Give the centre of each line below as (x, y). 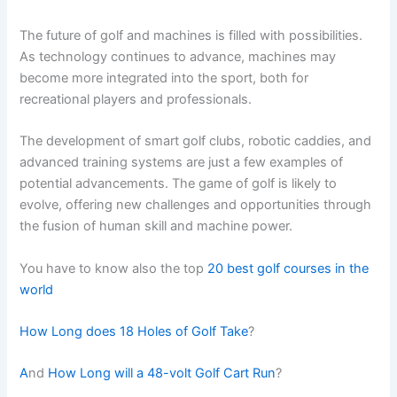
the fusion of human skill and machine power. (156, 226)
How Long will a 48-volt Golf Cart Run (162, 374)
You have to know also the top (114, 268)
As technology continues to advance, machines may (178, 56)
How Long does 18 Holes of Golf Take (134, 331)
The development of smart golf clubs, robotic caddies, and (196, 141)
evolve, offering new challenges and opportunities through (196, 205)
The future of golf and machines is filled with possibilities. (191, 35)
